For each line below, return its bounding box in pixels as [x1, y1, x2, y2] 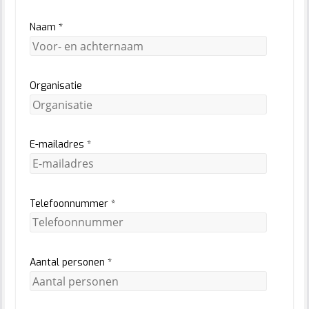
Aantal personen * [29, 255, 112, 269]
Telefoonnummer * [29, 197, 115, 210]
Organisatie [29, 79, 82, 93]
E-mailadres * [29, 138, 91, 152]
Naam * [29, 20, 63, 34]
